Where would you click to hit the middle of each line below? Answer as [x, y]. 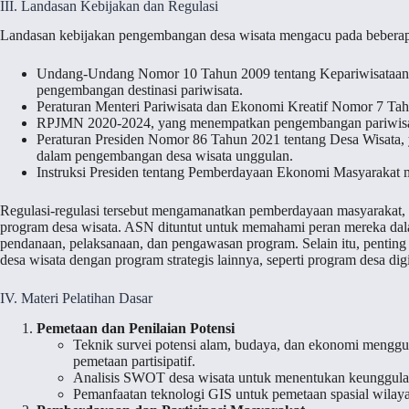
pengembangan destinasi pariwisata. [140, 90]
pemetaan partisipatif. [134, 362]
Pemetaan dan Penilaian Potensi [136, 329]
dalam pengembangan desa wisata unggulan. [165, 156]
